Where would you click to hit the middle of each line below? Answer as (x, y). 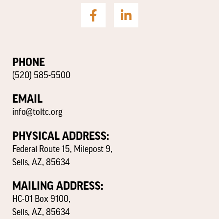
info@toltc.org (37, 113)
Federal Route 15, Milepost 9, (62, 150)
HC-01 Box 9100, (41, 200)
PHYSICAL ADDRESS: (61, 136)
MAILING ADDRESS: (58, 186)
